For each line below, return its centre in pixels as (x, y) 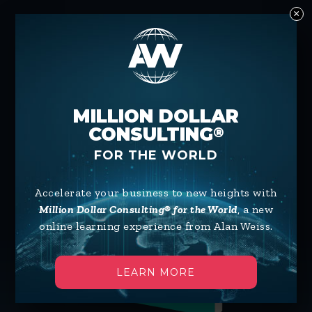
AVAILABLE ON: (181, 23)
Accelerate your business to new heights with (156, 193)
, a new (255, 209)
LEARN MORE (156, 272)
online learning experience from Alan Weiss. (156, 226)
